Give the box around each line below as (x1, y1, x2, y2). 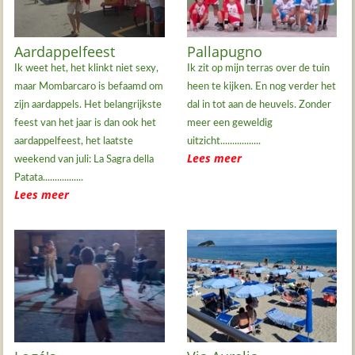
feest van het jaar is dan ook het (14, 117, 157, 128)
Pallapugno (186, 41, 262, 61)
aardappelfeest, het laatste (14, 136, 134, 147)
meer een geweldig (186, 117, 273, 128)
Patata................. (14, 172, 84, 183)
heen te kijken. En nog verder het (186, 81, 336, 92)
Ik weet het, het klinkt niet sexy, (14, 63, 159, 74)
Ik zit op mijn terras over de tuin (186, 63, 330, 74)
